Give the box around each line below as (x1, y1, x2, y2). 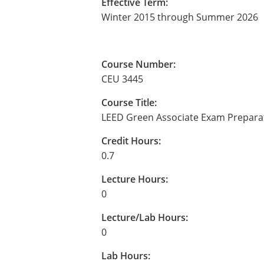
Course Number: (101, 58, 176, 71)
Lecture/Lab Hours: (101, 211, 188, 224)
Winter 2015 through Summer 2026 (101, 11, 258, 24)
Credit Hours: (101, 134, 161, 147)
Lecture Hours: (101, 173, 168, 186)
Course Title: (101, 96, 157, 109)
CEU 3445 (101, 72, 143, 85)
